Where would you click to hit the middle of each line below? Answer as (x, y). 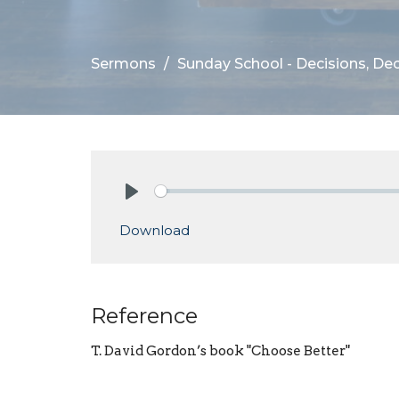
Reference (144, 315)
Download (155, 230)
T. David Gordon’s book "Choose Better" (220, 350)
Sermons (123, 63)
